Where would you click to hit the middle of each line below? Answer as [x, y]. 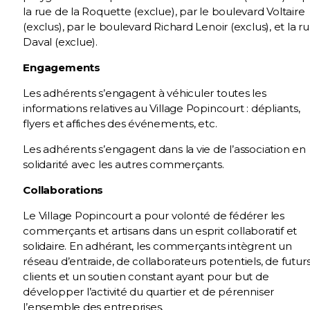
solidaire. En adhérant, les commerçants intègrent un [157, 246]
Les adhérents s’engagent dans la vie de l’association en [164, 149]
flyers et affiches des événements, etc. [120, 124]
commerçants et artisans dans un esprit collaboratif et [160, 231]
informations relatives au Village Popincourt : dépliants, [162, 108]
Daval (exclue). [60, 42]
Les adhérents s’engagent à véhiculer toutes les [145, 93]
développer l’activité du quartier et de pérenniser [149, 292]
